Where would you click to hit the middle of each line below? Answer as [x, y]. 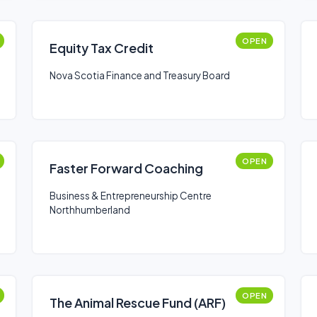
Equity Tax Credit [102, 48]
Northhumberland [90, 210]
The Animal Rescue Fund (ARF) [138, 302]
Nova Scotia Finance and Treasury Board [140, 75]
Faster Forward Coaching [126, 168]
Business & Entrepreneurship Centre [131, 196]
